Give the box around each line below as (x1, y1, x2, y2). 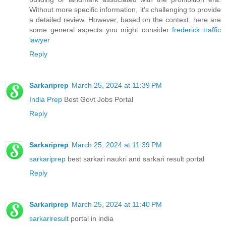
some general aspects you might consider (29, 26, 173, 34)
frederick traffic (172, 26, 221, 34)
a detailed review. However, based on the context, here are (29, 16, 221, 24)
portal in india (69, 214, 114, 223)
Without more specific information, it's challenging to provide (29, 6, 221, 14)
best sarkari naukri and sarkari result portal (66, 155, 204, 163)
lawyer (29, 36, 50, 44)
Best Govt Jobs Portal (62, 95, 133, 104)
